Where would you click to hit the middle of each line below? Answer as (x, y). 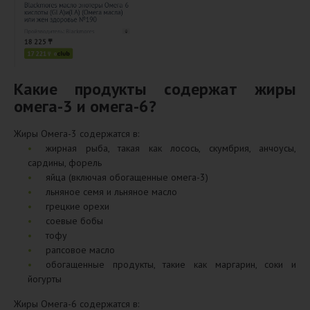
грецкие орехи (77, 206)
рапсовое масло (80, 249)
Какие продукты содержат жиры (155, 89)
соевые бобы (74, 220)
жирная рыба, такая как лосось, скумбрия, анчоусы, (171, 148)
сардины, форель (65, 162)
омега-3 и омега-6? (85, 106)
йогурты (45, 279)
